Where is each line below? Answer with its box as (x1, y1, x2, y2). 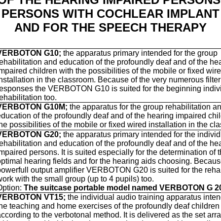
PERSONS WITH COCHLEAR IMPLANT (1, 7, 220, 20)
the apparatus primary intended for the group (61, 49, 218, 57)
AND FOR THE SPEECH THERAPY (14, 21, 207, 34)
